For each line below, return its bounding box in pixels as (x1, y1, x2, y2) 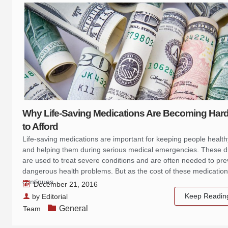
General (59, 204, 88, 213)
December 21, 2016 (34, 180, 98, 189)
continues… (22, 178, 61, 186)
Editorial (42, 192, 68, 201)
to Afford (22, 121, 58, 132)
